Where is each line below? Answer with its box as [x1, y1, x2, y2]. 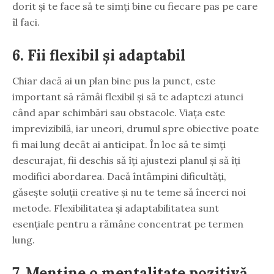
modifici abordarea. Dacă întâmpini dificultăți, [12, 169, 226, 182]
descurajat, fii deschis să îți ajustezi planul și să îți [12, 154, 240, 166]
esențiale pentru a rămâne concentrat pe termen [12, 217, 243, 230]
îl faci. [12, 15, 40, 28]
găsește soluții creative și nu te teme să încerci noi [12, 185, 246, 198]
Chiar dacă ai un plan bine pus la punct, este [12, 74, 215, 87]
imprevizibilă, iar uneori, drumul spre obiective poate [12, 122, 259, 135]
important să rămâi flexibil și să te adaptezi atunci [12, 90, 243, 103]
